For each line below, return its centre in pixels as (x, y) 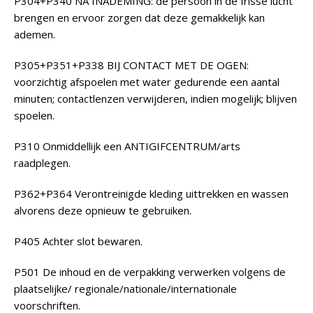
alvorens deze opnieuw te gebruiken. (103, 210)
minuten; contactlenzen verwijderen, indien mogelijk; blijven (155, 98)
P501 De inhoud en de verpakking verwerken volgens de (150, 271)
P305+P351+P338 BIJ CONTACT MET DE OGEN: (131, 65)
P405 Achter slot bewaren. (78, 241)
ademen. (35, 34)
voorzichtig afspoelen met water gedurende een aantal (147, 81)
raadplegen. (42, 162)
